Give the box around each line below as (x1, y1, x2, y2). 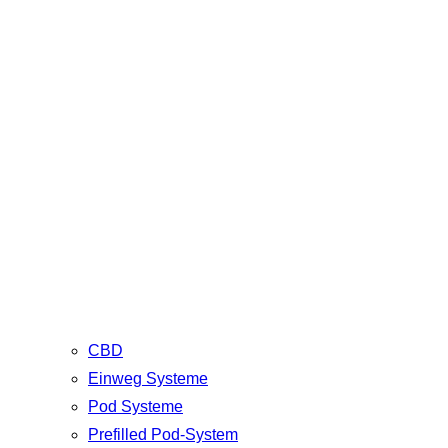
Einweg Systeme (88, 370, 208, 388)
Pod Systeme (88, 398, 183, 416)
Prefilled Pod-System (88, 426, 238, 444)
